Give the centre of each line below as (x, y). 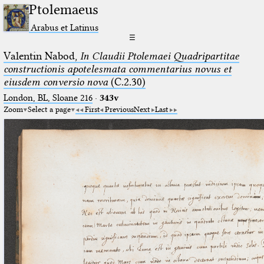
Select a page (49, 109)
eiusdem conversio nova (55, 82)
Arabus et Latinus (65, 27)
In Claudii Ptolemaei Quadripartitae (159, 56)
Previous (119, 109)
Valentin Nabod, (42, 56)
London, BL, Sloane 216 (48, 98)
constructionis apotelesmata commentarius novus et (117, 69)
